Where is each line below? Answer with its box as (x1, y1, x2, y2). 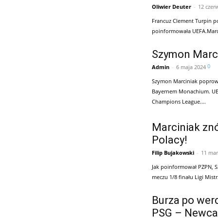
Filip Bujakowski (152, 148, 194, 156)
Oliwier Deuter (152, 2, 191, 10)
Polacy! (152, 133, 187, 146)
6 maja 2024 (176, 63, 206, 71)
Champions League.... (152, 97, 206, 105)
